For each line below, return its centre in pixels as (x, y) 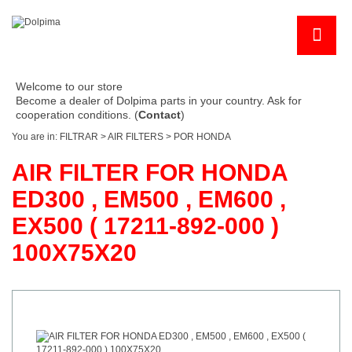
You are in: (36, 137)
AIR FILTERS (136, 137)
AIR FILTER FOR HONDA (150, 173)
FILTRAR (79, 137)
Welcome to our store (69, 87)
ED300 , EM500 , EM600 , (149, 200)
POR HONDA (202, 137)
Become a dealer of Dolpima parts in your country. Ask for (159, 101)
